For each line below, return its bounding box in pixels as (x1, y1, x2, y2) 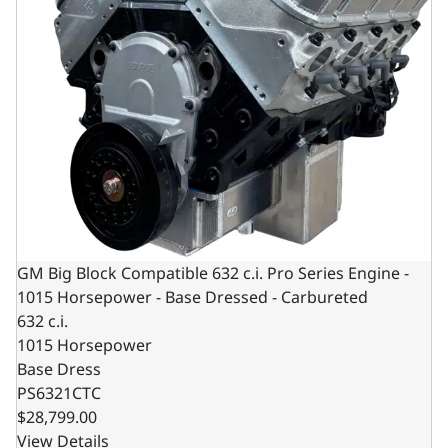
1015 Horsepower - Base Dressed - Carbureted (17, 286, 368, 308)
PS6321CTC (17, 382, 101, 404)
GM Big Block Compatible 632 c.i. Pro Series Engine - (17, 262, 409, 284)
